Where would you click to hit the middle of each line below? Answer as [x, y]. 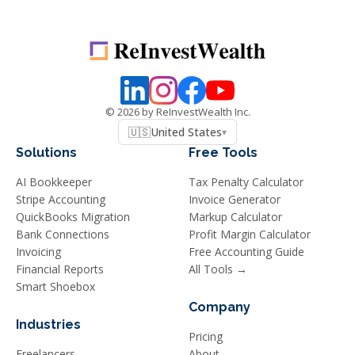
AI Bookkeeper [54, 181]
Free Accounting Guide [246, 251]
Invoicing [38, 251]
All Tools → [218, 269]
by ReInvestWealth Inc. [195, 111]
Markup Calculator [235, 216]
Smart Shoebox [55, 286]
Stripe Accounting [61, 199]
